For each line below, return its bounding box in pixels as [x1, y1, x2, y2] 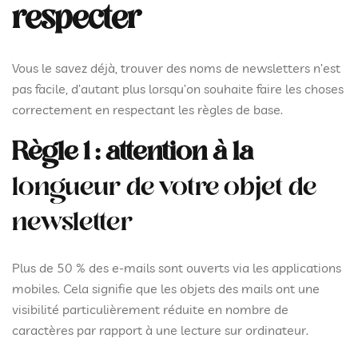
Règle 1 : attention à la [12, 135, 253, 171]
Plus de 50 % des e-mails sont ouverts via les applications [12, 260, 341, 276]
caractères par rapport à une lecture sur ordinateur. [12, 322, 312, 338]
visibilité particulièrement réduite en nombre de [12, 301, 288, 317]
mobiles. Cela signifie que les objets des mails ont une [12, 280, 320, 296]
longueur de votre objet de [12, 170, 316, 206]
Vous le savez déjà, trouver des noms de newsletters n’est [12, 60, 340, 76]
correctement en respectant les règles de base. [12, 101, 286, 117]
